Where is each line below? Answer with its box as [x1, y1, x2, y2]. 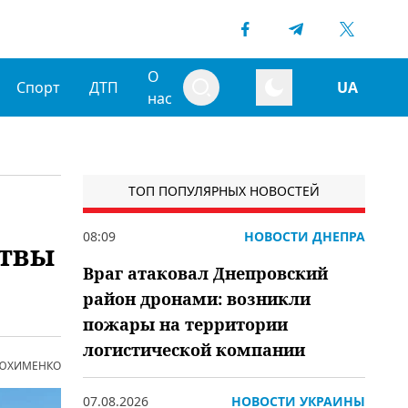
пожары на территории [83, 313, 288, 335]
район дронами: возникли [83, 288, 311, 310]
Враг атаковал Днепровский [83, 262, 328, 284]
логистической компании [83, 339, 305, 361]
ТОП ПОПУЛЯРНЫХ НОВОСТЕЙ [128, 182, 320, 199]
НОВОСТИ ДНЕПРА [244, 228, 365, 245]
